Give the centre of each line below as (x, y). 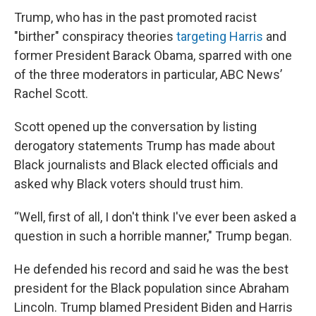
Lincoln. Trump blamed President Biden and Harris (153, 307)
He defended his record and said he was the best (151, 269)
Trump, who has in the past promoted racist (135, 17)
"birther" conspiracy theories (95, 36)
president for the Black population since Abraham (152, 288)
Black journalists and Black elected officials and (146, 164)
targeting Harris (220, 36)
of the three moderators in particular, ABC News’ (148, 74)
